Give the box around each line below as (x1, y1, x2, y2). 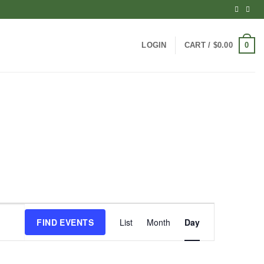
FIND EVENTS (37, 216, 94, 228)
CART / (184, 41, 213, 49)
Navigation (159, 244, 214, 257)
